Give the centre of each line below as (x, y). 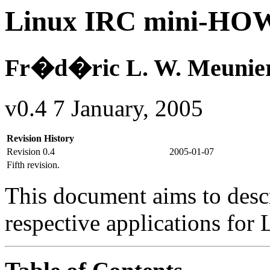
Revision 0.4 (31, 152)
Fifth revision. (33, 165)
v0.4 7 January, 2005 (104, 108)
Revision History (40, 139)
